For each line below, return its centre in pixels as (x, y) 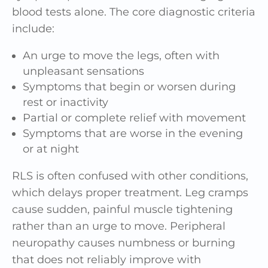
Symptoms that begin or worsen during (129, 86)
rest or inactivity (66, 102)
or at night (51, 149)
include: (33, 28)
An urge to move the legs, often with (121, 55)
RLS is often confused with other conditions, (130, 176)
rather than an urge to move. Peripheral (119, 226)
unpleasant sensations (83, 71)
